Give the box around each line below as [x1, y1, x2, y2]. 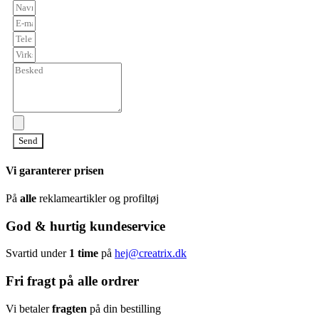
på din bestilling [87, 302, 161, 315]
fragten [52, 302, 87, 315]
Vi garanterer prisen [6, 164, 104, 177]
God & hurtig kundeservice [6, 218, 165, 234]
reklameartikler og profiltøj [36, 192, 159, 204]
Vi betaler [6, 302, 52, 315]
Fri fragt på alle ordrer [6, 273, 139, 288]
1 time [69, 247, 98, 260]
